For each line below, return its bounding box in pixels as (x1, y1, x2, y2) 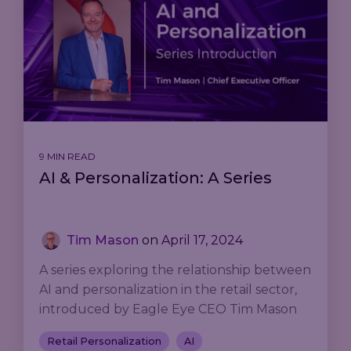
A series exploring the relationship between (39, 262, 311, 277)
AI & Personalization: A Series (39, 168, 272, 187)
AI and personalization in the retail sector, (39, 281, 297, 297)
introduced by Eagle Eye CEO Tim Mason (39, 301, 297, 317)
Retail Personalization (47, 335, 161, 347)
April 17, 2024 (161, 232, 243, 248)
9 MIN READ (39, 150, 96, 162)
